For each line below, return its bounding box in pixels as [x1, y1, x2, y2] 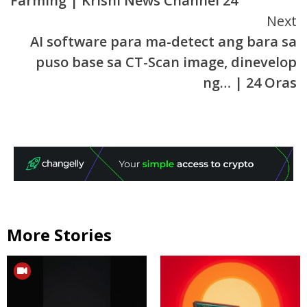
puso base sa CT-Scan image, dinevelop [36, 52, 297, 71]
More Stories [7, 223, 112, 246]
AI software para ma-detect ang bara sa [30, 32, 297, 51]
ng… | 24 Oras [203, 73, 297, 92]
